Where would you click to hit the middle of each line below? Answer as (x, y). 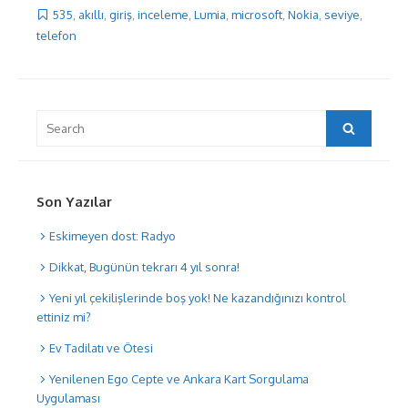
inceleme (163, 14)
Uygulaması (68, 398)
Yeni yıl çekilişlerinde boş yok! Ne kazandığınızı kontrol (198, 297)
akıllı (91, 14)
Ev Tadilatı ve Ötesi (101, 347)
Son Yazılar (74, 202)
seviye (342, 14)
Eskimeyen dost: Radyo (112, 235)
